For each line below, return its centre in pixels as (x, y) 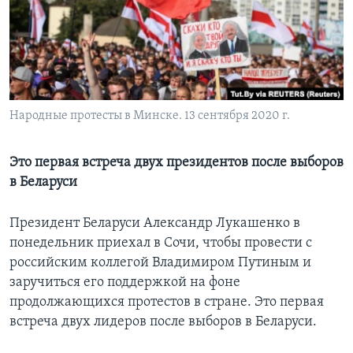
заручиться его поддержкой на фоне (125, 283)
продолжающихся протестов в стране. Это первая (167, 303)
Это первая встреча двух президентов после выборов (176, 163)
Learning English (61, 28)
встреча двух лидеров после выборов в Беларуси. (163, 322)
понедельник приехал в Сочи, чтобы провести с (161, 243)
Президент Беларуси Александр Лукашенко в (155, 224)
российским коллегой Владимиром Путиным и (160, 263)
